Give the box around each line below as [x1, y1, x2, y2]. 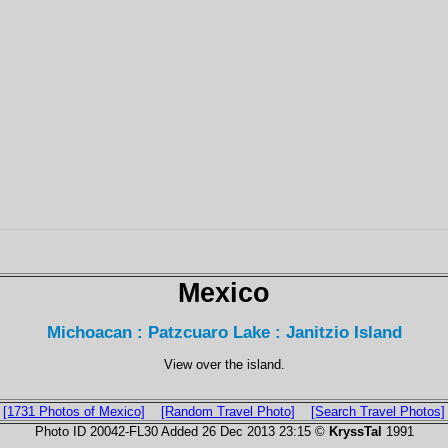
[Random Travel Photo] [161, 403, 295, 419]
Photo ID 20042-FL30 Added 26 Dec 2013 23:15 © [34, 423, 329, 439]
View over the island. [163, 356, 285, 372]
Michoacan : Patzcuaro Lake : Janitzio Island [46, 322, 402, 343]
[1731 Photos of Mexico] [3, 403, 145, 419]
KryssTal [328, 423, 382, 439]
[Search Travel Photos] [311, 403, 445, 419]
